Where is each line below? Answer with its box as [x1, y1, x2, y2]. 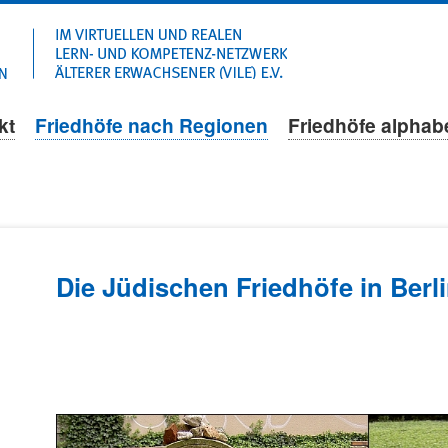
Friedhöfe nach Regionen [34, 111, 268, 139]
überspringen [296, 56, 390, 79]
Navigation [296, 29, 373, 52]
